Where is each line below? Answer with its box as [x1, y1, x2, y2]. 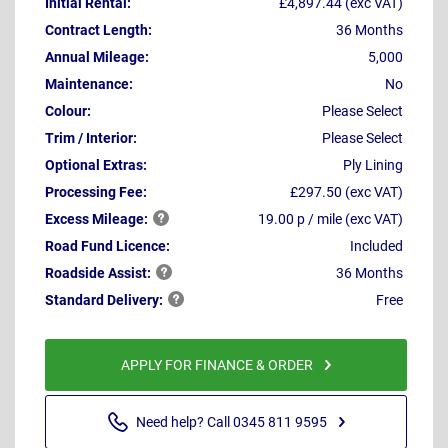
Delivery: [107, 291, 163, 308]
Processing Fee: [45, 183, 147, 200]
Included [350, 237, 403, 254]
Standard [45, 291, 107, 308]
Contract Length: [45, 21, 152, 38]
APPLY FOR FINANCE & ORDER [121, 357, 313, 374]
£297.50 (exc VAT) [290, 183, 403, 200]
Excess [45, 210, 92, 227]
